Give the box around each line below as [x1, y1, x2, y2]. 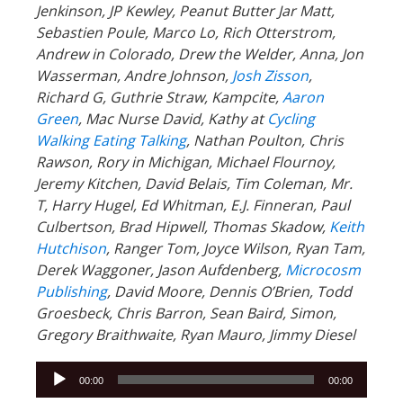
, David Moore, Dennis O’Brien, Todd [107, 281, 352, 301]
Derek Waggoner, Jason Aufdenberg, [36, 259, 285, 280]
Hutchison [36, 237, 106, 258]
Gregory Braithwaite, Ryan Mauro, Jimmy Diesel [36, 324, 355, 345]
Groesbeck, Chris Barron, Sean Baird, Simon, [36, 302, 336, 323]
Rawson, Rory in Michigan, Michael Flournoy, [36, 151, 336, 172]
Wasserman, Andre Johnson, [36, 65, 232, 85]
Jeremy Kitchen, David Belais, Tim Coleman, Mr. [36, 173, 353, 193]
